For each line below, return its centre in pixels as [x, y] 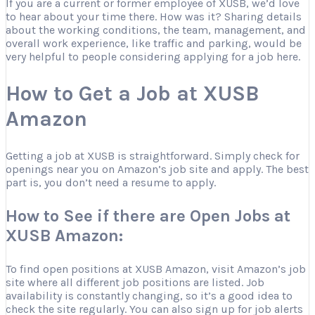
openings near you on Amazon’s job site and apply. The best [157, 169]
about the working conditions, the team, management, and [156, 30]
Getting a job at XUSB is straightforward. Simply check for [153, 156]
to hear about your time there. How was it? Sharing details [154, 17]
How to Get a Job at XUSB [132, 94]
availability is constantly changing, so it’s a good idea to [149, 296]
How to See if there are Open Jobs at [148, 216]
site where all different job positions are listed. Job [135, 283]
